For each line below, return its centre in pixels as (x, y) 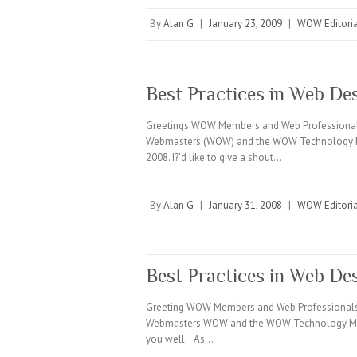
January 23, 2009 (245, 24)
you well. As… (180, 339)
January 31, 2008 (245, 205)
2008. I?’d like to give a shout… (214, 157)
